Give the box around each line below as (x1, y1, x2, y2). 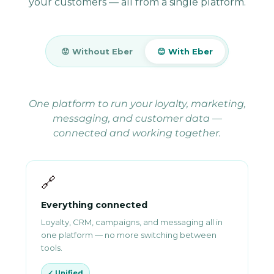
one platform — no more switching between (41, 230, 217, 240)
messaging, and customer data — (52, 113, 222, 125)
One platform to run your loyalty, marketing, (28, 98, 246, 110)
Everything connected (41, 199, 147, 211)
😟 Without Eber (61, 46, 133, 57)
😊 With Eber (157, 46, 213, 57)
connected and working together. (53, 127, 221, 139)
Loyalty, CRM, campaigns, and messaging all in (41, 217, 223, 228)
